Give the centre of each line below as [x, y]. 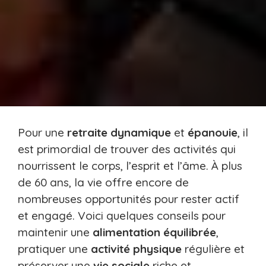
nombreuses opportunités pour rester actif [129, 199]
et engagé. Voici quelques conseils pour [122, 216]
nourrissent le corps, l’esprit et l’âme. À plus [130, 166]
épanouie [213, 133]
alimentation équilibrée [154, 232]
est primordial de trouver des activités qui [127, 149]
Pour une [42, 133]
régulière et [213, 249]
